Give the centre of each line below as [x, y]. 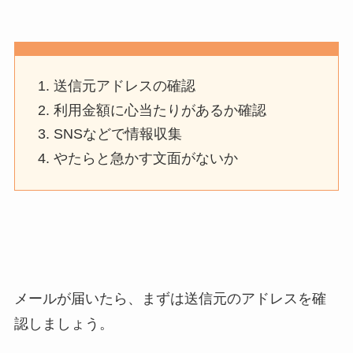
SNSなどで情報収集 [118, 134]
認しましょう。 [63, 324]
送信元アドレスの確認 [125, 86]
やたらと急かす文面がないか [146, 158]
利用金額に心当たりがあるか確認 [160, 110]
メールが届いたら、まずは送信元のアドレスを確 [170, 299]
